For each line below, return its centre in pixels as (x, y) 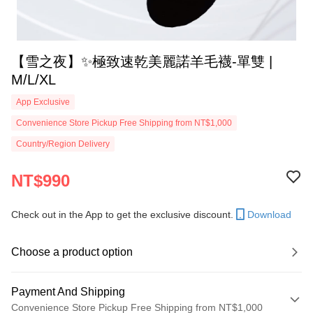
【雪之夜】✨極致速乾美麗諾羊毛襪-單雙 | (142, 61)
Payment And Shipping (68, 292)
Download (269, 214)
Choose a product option (72, 252)
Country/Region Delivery (63, 144)
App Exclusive (43, 102)
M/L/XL (34, 80)
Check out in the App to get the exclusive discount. (122, 214)
